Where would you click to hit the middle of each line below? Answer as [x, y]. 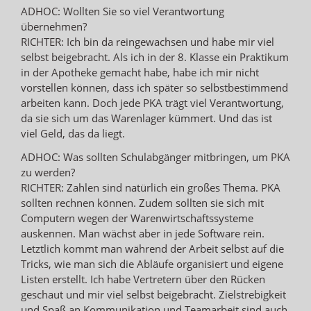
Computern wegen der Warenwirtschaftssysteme [137, 218]
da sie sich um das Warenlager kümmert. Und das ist [146, 118]
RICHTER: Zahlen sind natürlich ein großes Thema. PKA [151, 187]
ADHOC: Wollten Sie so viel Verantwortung [123, 11]
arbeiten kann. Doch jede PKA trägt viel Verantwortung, [152, 102]
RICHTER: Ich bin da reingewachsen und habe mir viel [148, 41]
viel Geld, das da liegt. [73, 133]
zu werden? [48, 172]
